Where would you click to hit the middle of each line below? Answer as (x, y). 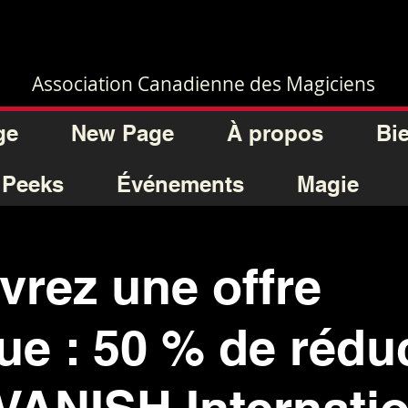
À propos (275, 133)
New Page (122, 133)
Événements (180, 184)
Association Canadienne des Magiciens (203, 84)
